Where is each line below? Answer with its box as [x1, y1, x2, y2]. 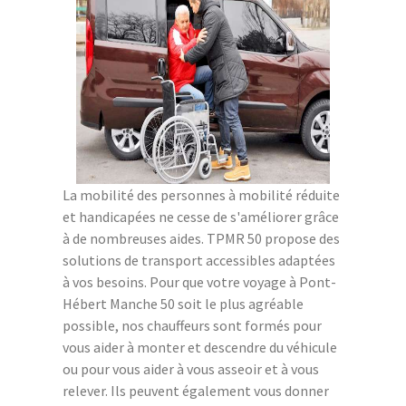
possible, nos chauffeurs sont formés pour [63, 316, 322, 335]
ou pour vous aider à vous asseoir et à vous [63, 360, 319, 379]
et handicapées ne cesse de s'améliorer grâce [63, 208, 339, 227]
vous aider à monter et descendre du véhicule [63, 338, 337, 357]
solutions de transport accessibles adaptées [63, 251, 335, 270]
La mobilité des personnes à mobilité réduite [63, 186, 340, 205]
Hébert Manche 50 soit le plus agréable [63, 295, 304, 314]
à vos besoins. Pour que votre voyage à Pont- [63, 273, 336, 292]
